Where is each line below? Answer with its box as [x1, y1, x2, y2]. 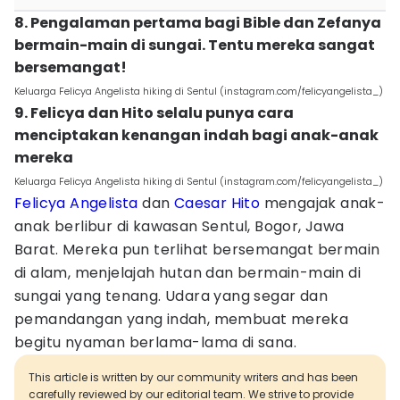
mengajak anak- [260, 193, 386, 213]
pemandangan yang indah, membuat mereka [14, 309, 349, 329]
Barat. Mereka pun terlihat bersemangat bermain [14, 239, 380, 260]
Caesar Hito [173, 193, 261, 213]
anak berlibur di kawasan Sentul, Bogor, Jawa [14, 216, 345, 237]
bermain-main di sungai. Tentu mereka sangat [14, 35, 375, 55]
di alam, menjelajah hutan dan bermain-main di [14, 262, 361, 283]
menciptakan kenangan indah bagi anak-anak [14, 125, 379, 146]
